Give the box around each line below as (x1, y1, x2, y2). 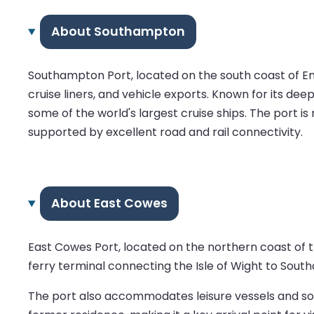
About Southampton (50, 23, 185, 41)
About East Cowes (50, 195, 168, 212)
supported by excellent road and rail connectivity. (28, 124, 303, 141)
